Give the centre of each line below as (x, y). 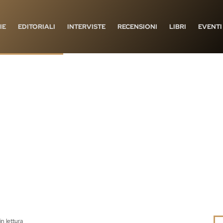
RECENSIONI (137, 26)
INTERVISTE (86, 26)
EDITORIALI (37, 26)
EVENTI (210, 26)
